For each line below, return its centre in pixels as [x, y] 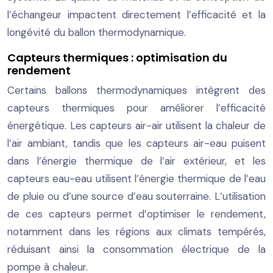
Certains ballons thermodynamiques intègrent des [136, 90]
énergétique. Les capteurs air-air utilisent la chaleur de [136, 125]
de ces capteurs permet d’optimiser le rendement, [136, 214]
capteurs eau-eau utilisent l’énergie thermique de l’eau [136, 178]
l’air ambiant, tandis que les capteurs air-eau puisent [136, 143]
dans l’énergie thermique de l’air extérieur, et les [136, 161]
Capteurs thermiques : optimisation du [117, 57]
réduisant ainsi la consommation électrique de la [136, 249]
